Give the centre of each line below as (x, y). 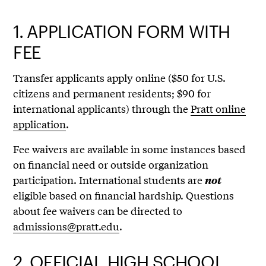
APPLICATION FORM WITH (129, 32)
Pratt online (218, 109)
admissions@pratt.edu (66, 226)
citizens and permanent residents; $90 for (112, 93)
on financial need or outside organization (111, 164)
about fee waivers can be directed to (98, 211)
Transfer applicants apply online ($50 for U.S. (120, 78)
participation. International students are (109, 180)
